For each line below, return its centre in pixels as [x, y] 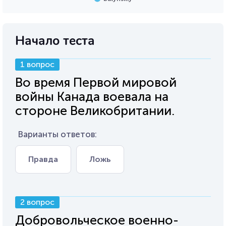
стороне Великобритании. [95, 111]
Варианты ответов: [57, 134]
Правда [43, 159]
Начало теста [55, 41]
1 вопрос [37, 64]
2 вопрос [37, 202]
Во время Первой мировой [96, 82]
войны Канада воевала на [92, 97]
